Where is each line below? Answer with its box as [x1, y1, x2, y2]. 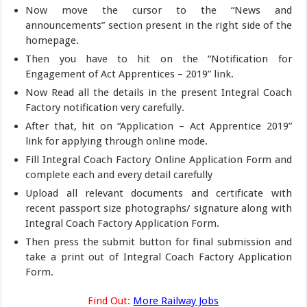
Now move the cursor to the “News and [25, 3, 292, 16]
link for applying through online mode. [25, 134, 208, 147]
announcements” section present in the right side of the [25, 19, 292, 32]
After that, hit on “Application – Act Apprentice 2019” [25, 119, 292, 132]
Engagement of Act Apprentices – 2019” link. [25, 67, 234, 80]
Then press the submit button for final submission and [25, 235, 292, 248]
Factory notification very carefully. [25, 101, 185, 114]
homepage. [25, 34, 79, 47]
